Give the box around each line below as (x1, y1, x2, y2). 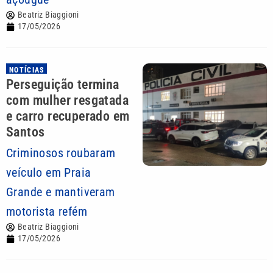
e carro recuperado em (6, 108, 130, 124)
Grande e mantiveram (6, 185, 115, 199)
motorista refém (6, 204, 88, 219)
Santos (6, 124, 45, 140)
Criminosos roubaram (6, 146, 116, 160)
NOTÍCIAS (9, 66, 45, 74)
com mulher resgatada (6, 93, 129, 108)
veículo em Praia (6, 165, 91, 180)
